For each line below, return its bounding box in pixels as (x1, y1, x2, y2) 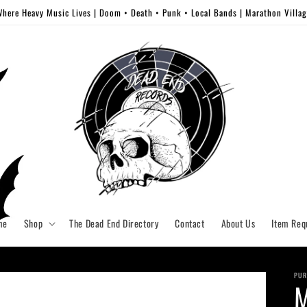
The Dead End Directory (69, 216, 159, 231)
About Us (221, 216, 256, 231)
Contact (175, 216, 205, 231)
